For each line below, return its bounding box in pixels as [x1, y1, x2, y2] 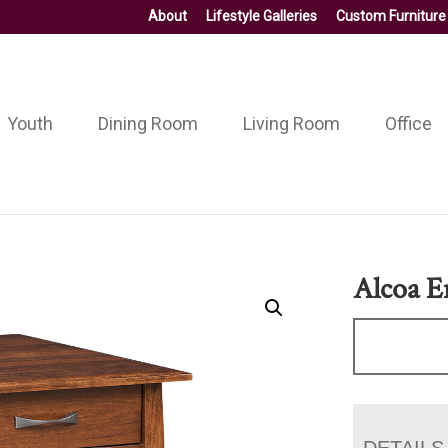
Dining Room [97, 112, 198, 134]
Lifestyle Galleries [206, 8, 317, 24]
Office [384, 112, 432, 134]
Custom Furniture [336, 8, 446, 24]
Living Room [242, 112, 340, 134]
